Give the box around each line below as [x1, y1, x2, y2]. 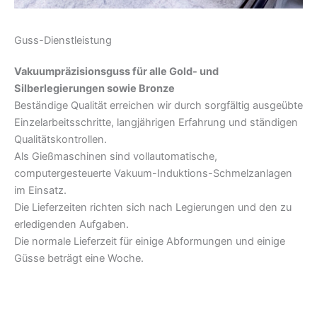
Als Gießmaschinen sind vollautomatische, [14, 150, 217, 163]
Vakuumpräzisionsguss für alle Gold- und [14, 65, 219, 79]
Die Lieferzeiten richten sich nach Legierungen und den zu [14, 201, 292, 214]
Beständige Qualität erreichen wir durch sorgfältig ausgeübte [14, 99, 303, 113]
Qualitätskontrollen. [14, 133, 107, 146]
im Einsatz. [14, 184, 67, 197]
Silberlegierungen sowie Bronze [14, 82, 175, 96]
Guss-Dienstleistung [14, 34, 112, 47]
